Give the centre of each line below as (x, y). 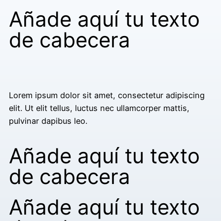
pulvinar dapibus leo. (48, 121)
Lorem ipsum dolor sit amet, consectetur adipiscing (107, 95)
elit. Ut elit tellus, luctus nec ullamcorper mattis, (99, 108)
